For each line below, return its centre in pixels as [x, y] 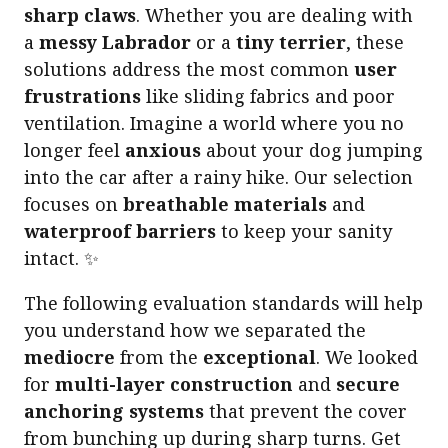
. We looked [367, 356]
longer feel [74, 149]
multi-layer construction [174, 383]
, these [375, 41]
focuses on [73, 203]
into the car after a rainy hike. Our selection [218, 176]
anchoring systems [114, 410]
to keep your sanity [304, 230]
